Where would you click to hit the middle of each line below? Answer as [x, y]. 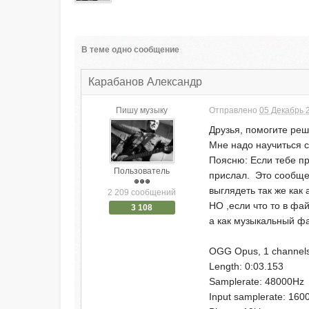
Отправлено [235, 110]
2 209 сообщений [142, 193]
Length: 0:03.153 [247, 266]
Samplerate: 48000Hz [257, 281]
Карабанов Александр [146, 82]
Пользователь [142, 171]
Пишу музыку [142, 110]
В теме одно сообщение [131, 50]
